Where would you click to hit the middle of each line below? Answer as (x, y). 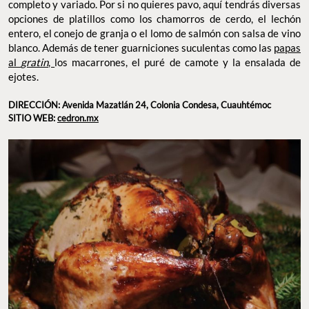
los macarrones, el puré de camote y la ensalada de (178, 62)
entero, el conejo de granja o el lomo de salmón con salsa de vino (154, 33)
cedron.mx (78, 118)
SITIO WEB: (33, 118)
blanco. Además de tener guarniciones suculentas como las (141, 47)
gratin (35, 62)
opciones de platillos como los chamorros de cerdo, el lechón (154, 18)
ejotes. (24, 76)
